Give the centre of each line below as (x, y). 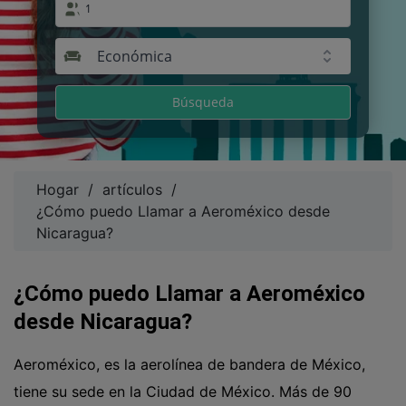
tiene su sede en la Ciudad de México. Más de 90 (183, 391)
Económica (135, 56)
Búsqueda (203, 102)
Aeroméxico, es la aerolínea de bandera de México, (189, 364)
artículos (132, 189)
